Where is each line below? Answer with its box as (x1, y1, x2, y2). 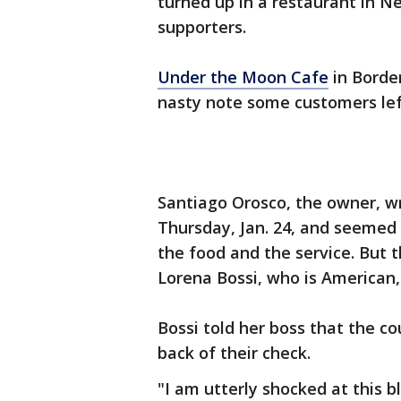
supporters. (158, 16, 246, 38)
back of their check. (158, 342, 311, 364)
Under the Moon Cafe (158, 66, 328, 89)
